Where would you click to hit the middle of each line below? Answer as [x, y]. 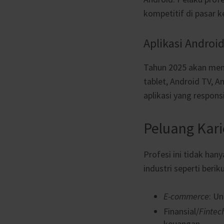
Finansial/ [181, 211]
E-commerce [186, 196]
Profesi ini [162, 154]
